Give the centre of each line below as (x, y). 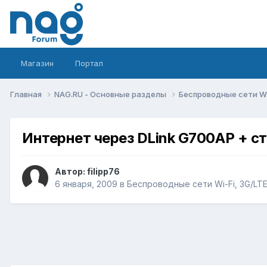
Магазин (37, 63)
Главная (27, 94)
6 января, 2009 (86, 184)
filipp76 (103, 172)
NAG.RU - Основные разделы (111, 94)
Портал (89, 63)
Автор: (71, 172)
